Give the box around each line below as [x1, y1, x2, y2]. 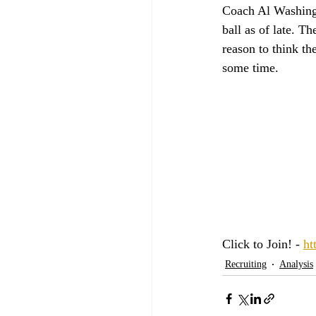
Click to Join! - [222, 236, 303, 251]
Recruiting [225, 259, 267, 269]
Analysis [279, 259, 313, 269]
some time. [222, 60, 282, 75]
